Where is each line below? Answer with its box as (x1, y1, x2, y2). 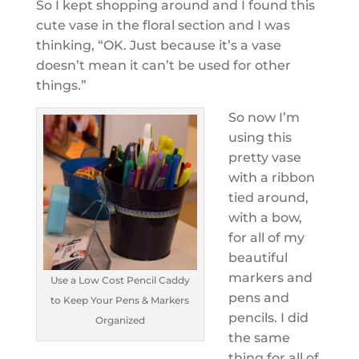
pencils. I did (228, 310, 309, 325)
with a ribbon (228, 170, 315, 185)
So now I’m (228, 110, 300, 125)
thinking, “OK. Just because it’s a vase (35, 38, 281, 53)
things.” (35, 78, 87, 93)
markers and (228, 270, 313, 285)
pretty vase (228, 150, 301, 165)
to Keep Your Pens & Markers (50, 293, 190, 306)
